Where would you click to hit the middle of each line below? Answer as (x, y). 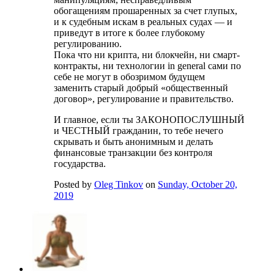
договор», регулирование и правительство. (144, 99)
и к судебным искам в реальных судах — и (143, 22)
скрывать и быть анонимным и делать (133, 142)
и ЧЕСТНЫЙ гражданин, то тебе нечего (139, 131)
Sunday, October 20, (198, 185)
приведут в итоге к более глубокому (129, 33)
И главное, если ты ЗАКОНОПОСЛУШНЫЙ (149, 120)
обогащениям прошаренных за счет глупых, (146, 11)
